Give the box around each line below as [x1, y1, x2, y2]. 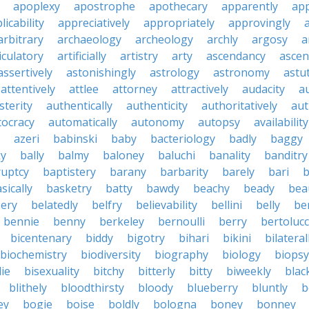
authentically [46, 98, 112, 113]
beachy [193, 181, 230, 196]
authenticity [126, 98, 188, 113]
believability [136, 197, 197, 212]
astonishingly [66, 65, 136, 80]
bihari [179, 230, 209, 246]
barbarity [160, 164, 208, 179]
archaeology [57, 32, 121, 47]
